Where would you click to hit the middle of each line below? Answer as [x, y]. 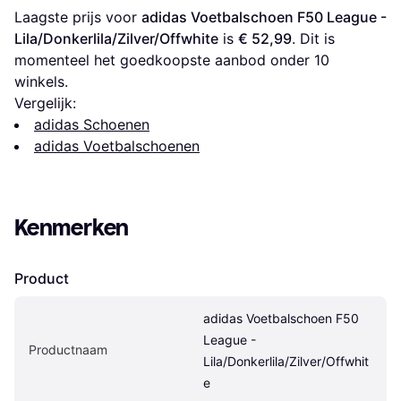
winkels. [41, 81]
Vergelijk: [45, 102]
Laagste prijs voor [78, 17]
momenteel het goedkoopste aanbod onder [164, 60]
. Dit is [313, 38]
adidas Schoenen [92, 124]
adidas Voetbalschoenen [117, 145]
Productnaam [68, 349]
